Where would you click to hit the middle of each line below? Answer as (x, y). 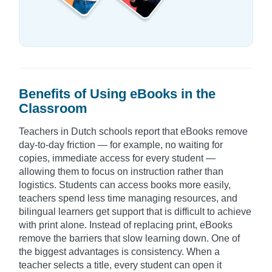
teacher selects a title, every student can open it (120, 265)
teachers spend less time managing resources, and (128, 199)
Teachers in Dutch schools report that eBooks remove (133, 132)
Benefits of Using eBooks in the (117, 94)
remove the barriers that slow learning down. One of (129, 239)
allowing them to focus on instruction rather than (121, 172)
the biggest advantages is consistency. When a (119, 252)
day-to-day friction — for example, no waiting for (121, 145)
